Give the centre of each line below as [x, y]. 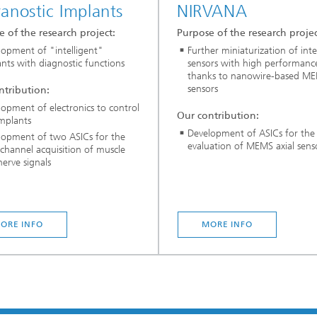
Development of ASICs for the [251, 133]
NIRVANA [212, 11]
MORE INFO [227, 224]
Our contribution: [218, 115]
